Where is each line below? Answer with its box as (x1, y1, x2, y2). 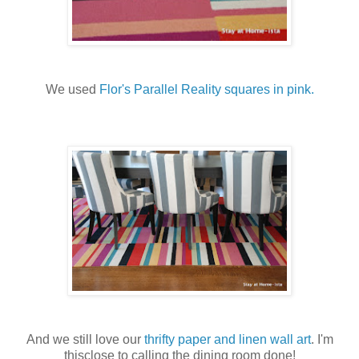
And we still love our (26, 333, 144, 347)
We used (45, 83, 99, 97)
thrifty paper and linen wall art (143, 333, 311, 347)
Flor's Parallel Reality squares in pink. (99, 83, 314, 97)
